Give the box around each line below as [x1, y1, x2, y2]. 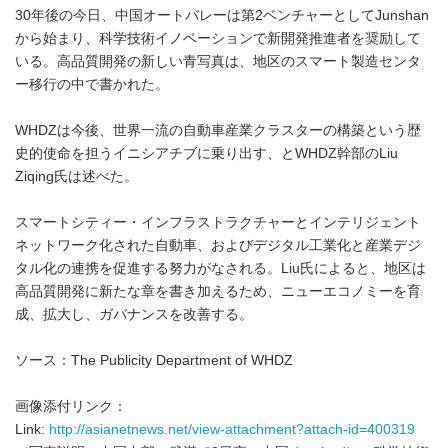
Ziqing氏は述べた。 [15, 169, 138, 184]
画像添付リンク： [15, 399, 127, 414]
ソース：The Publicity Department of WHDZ [15, 353, 293, 368]
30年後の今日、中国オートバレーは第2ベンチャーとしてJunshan [15, 8, 429, 23]
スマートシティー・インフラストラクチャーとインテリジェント [15, 215, 421, 230]
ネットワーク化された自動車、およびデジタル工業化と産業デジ [15, 238, 421, 253]
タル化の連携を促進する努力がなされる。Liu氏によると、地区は [15, 261, 426, 276]
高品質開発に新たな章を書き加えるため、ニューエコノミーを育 [15, 284, 421, 299]
